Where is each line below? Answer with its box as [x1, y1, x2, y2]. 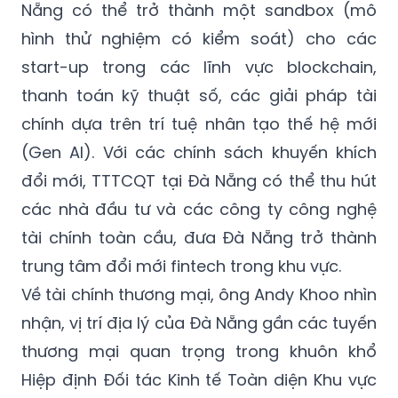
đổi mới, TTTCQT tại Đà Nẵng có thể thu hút [21, 170, 377, 193]
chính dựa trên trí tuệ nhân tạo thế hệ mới [21, 113, 377, 136]
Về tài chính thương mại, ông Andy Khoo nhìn [21, 283, 377, 306]
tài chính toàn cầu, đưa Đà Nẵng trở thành [21, 227, 377, 250]
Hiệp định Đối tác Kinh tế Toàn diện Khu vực [21, 369, 377, 392]
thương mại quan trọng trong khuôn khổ [21, 340, 377, 363]
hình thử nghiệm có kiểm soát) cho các [21, 28, 377, 51]
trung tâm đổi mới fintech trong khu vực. [21, 255, 341, 278]
